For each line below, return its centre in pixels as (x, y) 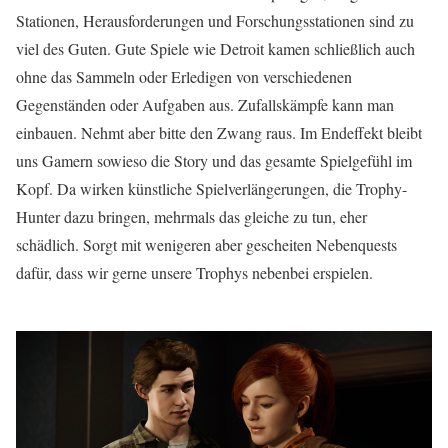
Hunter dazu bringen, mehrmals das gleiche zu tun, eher (191, 217)
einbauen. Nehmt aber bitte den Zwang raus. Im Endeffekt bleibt (219, 133)
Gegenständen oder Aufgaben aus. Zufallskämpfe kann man (205, 105)
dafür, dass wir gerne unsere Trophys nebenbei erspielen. (194, 273)
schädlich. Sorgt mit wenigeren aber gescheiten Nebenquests (206, 245)
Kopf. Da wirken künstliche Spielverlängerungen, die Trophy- (211, 189)
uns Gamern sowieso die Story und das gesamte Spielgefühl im (214, 161)
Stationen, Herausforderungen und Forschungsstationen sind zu (215, 21)
